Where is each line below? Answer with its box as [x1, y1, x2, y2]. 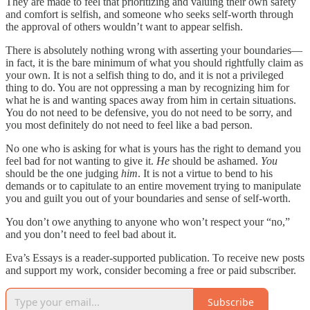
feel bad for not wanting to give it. [6, 155, 156, 167]
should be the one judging [6, 167, 121, 180]
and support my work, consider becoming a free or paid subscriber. [6, 264, 296, 277]
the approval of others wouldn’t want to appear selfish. [6, 21, 243, 33]
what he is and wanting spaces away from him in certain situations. [6, 94, 296, 107]
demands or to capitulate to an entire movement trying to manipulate [6, 180, 301, 192]
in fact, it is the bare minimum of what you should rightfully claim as [6, 57, 303, 69]
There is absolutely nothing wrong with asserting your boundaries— [6, 44, 302, 57]
